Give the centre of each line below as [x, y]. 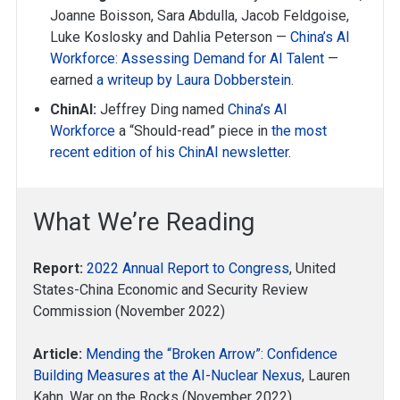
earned [74, 80]
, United [312, 268]
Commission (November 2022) [129, 311]
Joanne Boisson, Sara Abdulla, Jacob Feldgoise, [200, 16]
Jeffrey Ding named [162, 109]
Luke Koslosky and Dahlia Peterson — [171, 37]
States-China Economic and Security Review [171, 290]
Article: [58, 354]
